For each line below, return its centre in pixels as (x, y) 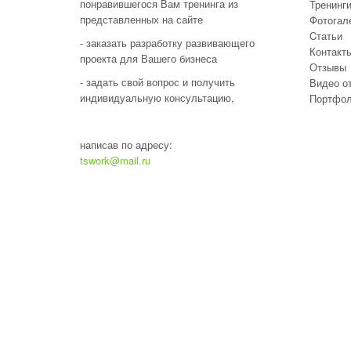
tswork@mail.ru (115, 160)
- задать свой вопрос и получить (157, 81)
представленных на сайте (141, 19)
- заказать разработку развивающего (167, 42)
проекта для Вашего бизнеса (148, 58)
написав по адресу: (126, 144)
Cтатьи (326, 36)
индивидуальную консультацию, (157, 97)
